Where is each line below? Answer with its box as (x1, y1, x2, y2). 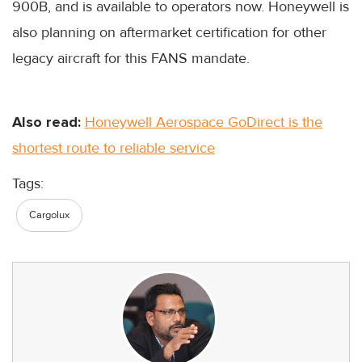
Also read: (12, 112, 81, 131)
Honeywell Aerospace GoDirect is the (85, 112, 322, 131)
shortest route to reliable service (12, 138, 215, 157)
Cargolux (29, 208, 69, 221)
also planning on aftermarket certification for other (12, 23, 326, 41)
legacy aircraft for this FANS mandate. (12, 48, 250, 67)
